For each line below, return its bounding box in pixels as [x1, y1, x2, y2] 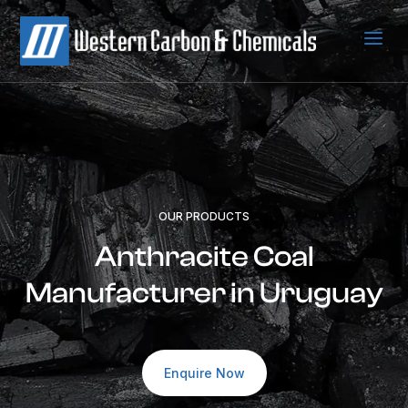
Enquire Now [163, 365, 245, 381]
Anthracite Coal [94, 240, 314, 273]
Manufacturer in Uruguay [25, 277, 383, 310]
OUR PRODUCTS [158, 209, 250, 223]
